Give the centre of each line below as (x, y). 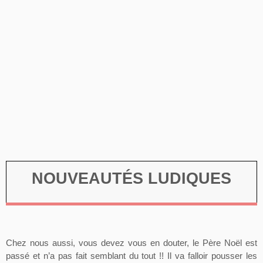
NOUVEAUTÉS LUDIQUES (131, 179)
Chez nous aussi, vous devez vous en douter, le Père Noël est (131, 243)
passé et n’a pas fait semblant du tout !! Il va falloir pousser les (131, 256)
